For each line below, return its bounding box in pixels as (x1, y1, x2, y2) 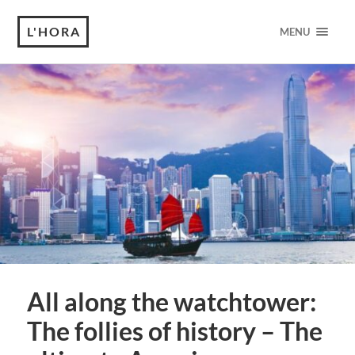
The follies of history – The (26, 316, 323, 347)
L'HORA (27, 24, 82, 39)
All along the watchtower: (26, 287, 316, 318)
